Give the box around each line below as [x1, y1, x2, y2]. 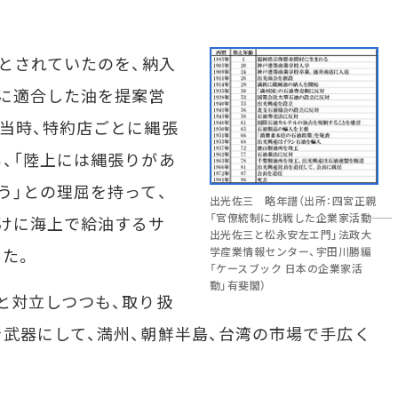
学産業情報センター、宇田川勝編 [209, 243, 372, 259]
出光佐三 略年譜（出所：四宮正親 [209, 192, 377, 208]
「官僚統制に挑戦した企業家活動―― [209, 209, 372, 225]
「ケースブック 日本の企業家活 [209, 259, 363, 275]
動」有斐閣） [209, 276, 267, 292]
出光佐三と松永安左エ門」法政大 [209, 226, 372, 242]
